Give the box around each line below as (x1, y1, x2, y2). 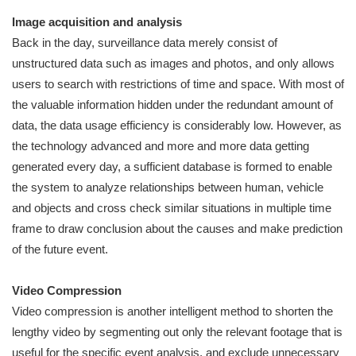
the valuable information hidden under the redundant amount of (12, 98, 333, 112)
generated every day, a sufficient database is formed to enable (12, 160, 332, 174)
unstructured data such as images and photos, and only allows (12, 56, 335, 71)
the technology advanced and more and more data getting (12, 139, 309, 153)
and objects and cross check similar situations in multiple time (12, 201, 331, 215)
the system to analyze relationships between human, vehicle (12, 180, 323, 195)
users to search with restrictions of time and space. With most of (12, 77, 344, 91)
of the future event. (12, 242, 114, 257)
